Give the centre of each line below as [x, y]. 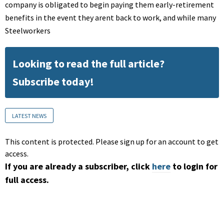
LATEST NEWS [29, 116]
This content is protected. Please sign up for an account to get [112, 142]
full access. [27, 180]
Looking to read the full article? [88, 64]
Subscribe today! [53, 82]
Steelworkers [28, 31]
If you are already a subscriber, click [77, 166]
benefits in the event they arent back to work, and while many [110, 18]
